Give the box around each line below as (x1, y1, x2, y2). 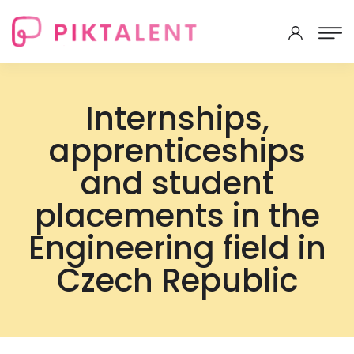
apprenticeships (48, 129, 306, 173)
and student (80, 161, 274, 205)
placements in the (34, 194, 320, 238)
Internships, (85, 96, 269, 141)
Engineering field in (28, 226, 326, 270)
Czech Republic (56, 258, 298, 303)
